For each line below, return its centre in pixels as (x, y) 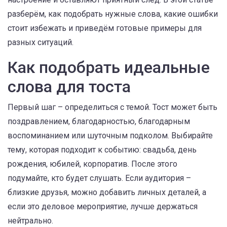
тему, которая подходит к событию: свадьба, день (102, 150)
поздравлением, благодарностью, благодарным (99, 121)
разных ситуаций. (41, 42)
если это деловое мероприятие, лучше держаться (103, 206)
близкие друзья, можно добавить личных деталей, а (107, 192)
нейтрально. (30, 221)
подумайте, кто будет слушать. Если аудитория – (99, 178)
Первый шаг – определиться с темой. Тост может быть (112, 107)
